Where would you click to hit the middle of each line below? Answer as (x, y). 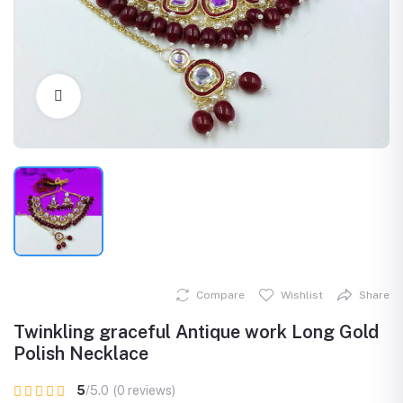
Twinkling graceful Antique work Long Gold (196, 332)
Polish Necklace (81, 354)
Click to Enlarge (128, 96)
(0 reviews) (144, 390)
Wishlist (302, 295)
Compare (220, 295)
